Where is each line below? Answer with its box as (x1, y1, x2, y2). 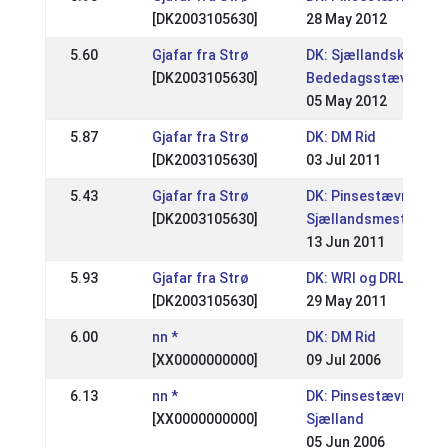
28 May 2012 (305, 11, 387, 27)
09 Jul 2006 (305, 352, 381, 368)
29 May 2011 (305, 293, 387, 309)
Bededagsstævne (305, 70, 423, 86)
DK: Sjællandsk (305, 47, 404, 63)
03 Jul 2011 (305, 152, 381, 168)
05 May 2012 (305, 93, 387, 109)
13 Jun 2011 (305, 234, 385, 250)
